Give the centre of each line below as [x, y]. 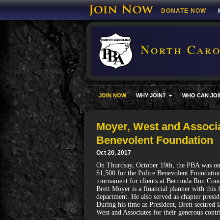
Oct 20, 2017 [114, 153]
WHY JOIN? [152, 95]
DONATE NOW [184, 11]
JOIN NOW [112, 95]
